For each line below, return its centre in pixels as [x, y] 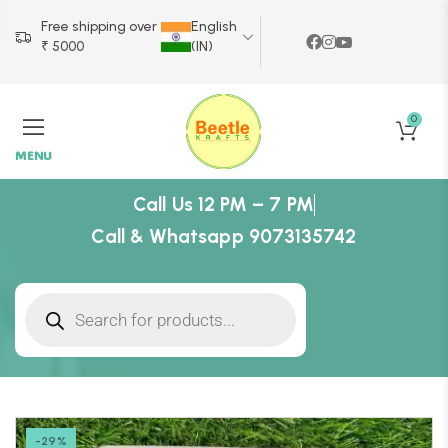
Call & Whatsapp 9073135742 [224, 236]
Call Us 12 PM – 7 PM [223, 204]
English [214, 26]
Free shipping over [99, 26]
